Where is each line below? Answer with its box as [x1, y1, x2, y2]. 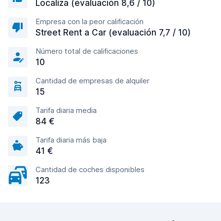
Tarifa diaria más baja [36, 135, 107, 145]
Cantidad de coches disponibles [36, 165, 145, 174]
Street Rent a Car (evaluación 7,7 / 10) [36, 28, 191, 37]
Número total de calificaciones [36, 46, 138, 56]
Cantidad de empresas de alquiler [36, 76, 149, 85]
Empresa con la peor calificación [36, 17, 144, 26]
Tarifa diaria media [36, 106, 97, 115]
